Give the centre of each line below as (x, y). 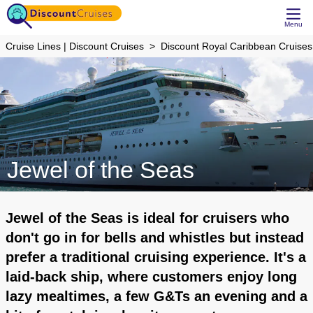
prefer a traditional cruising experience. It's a (156, 257)
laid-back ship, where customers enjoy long (151, 277)
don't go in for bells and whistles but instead (155, 238)
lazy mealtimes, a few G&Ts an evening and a (156, 296)
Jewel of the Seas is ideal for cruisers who (147, 218)
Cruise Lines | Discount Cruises (75, 46)
